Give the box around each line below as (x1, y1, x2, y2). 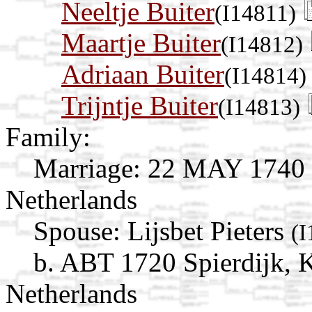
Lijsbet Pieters (127, 215, 291, 246)
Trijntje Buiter (61, 90, 218, 120)
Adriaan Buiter (61, 58, 224, 89)
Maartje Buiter (61, 27, 221, 58)
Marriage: (33, 153, 141, 183)
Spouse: (33, 215, 120, 246)
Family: (6, 121, 91, 152)
